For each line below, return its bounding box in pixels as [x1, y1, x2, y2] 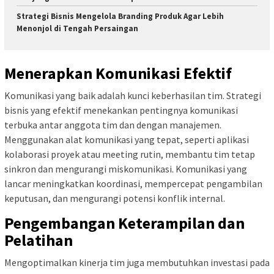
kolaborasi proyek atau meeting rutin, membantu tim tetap [4, 147, 255, 160]
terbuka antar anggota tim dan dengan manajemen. [4, 118, 221, 131]
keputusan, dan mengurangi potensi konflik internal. [4, 191, 225, 204]
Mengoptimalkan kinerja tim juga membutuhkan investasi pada [4, 256, 270, 268]
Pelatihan [4, 229, 73, 250]
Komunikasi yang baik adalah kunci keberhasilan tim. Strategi [4, 89, 261, 102]
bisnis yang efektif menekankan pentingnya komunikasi [4, 103, 238, 116]
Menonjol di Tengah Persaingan [17, 23, 138, 34]
